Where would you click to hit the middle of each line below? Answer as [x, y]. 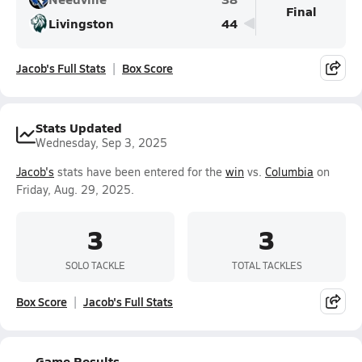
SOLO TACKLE [95, 265]
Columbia [289, 172]
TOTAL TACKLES [267, 265]
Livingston [81, 23]
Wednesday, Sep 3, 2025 [101, 143]
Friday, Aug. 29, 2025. [75, 189]
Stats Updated [79, 127]
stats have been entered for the [140, 172]
